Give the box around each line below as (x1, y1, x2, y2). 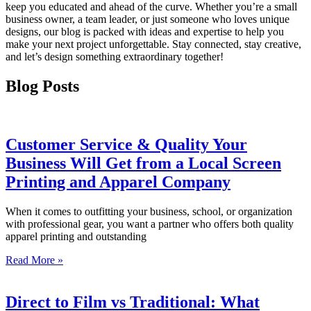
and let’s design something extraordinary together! (6, 50, 224, 62)
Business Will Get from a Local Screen (6, 154, 281, 173)
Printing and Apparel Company (6, 173, 230, 192)
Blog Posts (6, 76, 79, 95)
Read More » (6, 254, 63, 267)
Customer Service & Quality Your (6, 135, 247, 154)
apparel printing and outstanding (6, 230, 146, 243)
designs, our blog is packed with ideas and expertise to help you (6, 25, 284, 37)
